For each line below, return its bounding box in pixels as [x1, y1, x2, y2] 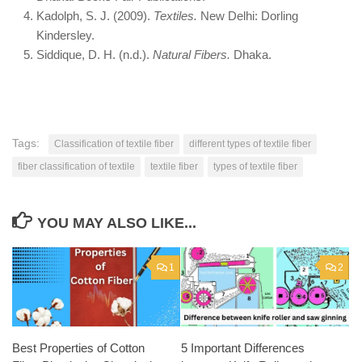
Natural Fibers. [153, 48, 230, 61]
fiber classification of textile [18, 161, 135, 172]
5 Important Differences [181, 341, 305, 355]
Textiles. [154, 9, 197, 23]
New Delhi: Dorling [197, 9, 298, 23]
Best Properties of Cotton [12, 341, 145, 355]
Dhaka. [230, 48, 271, 61]
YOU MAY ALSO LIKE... [36, 215, 196, 231]
